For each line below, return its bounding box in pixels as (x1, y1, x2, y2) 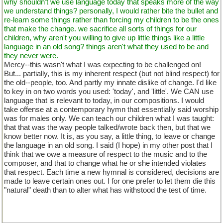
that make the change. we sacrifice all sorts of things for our (4, 25, 197, 33)
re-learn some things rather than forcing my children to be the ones (4, 16, 219, 24)
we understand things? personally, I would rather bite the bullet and (4, 7, 218, 15)
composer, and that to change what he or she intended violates (4, 159, 206, 167)
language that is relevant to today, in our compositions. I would (4, 97, 204, 105)
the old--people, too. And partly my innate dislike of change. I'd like (4, 79, 217, 87)
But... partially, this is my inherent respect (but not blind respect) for (4, 70, 220, 78)
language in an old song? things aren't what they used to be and (4, 43, 209, 51)
